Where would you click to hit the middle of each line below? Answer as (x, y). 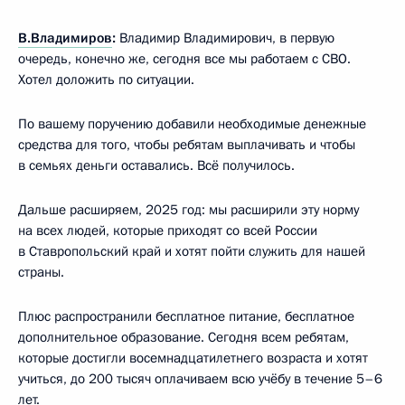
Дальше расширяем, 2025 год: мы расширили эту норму (188, 209)
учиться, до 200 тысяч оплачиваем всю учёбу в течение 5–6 (200, 378)
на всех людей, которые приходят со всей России (168, 230)
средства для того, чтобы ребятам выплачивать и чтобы (187, 144)
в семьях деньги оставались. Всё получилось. (156, 165)
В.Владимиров (65, 38)
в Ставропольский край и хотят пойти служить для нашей (192, 251)
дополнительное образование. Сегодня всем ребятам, (184, 337)
